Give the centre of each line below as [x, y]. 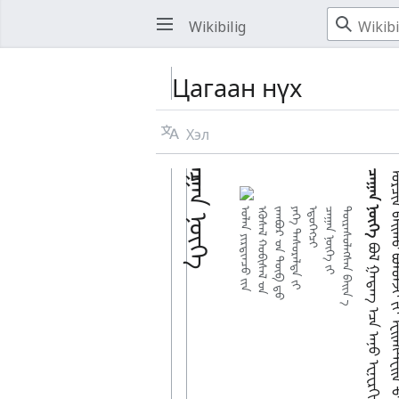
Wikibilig [218, 24]
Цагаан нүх [236, 83]
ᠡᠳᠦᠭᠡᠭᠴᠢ [316, 228]
